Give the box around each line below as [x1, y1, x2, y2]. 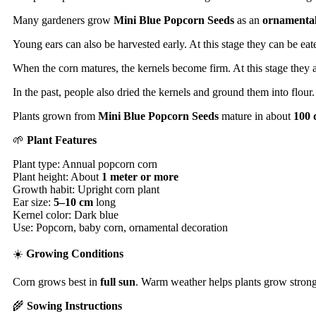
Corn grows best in [13, 275, 100, 288]
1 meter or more [102, 170, 178, 183]
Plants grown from [13, 109, 98, 122]
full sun [100, 275, 135, 288]
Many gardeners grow [13, 13, 114, 26]
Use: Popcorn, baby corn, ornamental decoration [13, 221, 228, 233]
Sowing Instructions [27, 299, 122, 312]
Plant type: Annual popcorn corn [13, 157, 157, 170]
